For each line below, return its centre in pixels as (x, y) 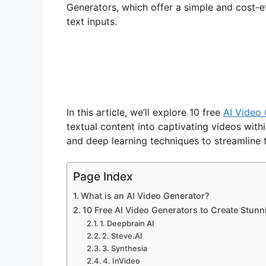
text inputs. (92, 22)
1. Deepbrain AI (127, 224)
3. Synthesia (125, 248)
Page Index (103, 177)
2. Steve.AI (123, 236)
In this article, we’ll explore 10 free (145, 113)
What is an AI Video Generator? (145, 196)
